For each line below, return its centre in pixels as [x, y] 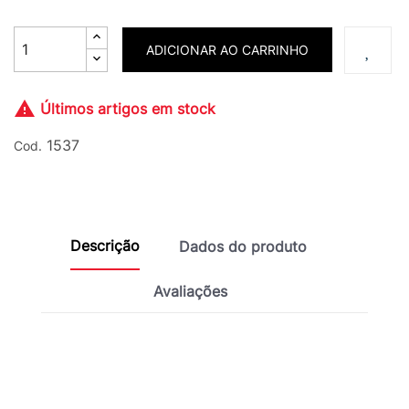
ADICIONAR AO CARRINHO [227, 50]
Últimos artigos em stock [126, 109]
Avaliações [190, 292]
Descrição [105, 246]
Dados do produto [243, 247]
